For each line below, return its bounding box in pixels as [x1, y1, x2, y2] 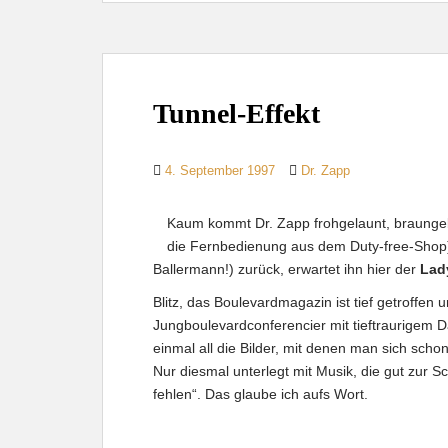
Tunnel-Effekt [153, 98, 320, 129]
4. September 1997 [165, 163, 275, 178]
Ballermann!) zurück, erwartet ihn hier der [153, 261, 420, 277]
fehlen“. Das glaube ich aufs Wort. [153, 386, 368, 402]
